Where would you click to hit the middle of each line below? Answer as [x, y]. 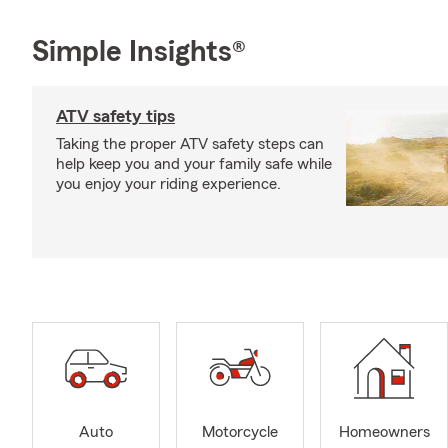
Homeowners [384, 432]
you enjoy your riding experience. [168, 184]
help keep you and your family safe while [194, 164]
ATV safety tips [115, 116]
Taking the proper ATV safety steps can [190, 144]
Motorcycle [240, 432]
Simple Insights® [139, 52]
